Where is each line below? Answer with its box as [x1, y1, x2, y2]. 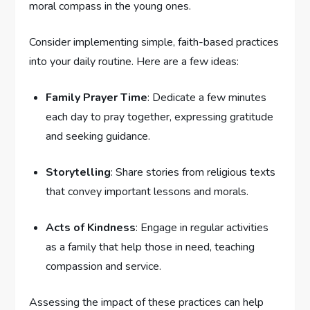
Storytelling [46, 165, 111, 181]
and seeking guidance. [46, 129, 151, 145]
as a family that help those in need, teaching [46, 239, 255, 255]
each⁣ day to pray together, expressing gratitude [46, 109, 274, 125]
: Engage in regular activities [136, 220, 269, 236]
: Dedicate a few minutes [147, 90, 267, 106]
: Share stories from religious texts [111, 165, 276, 181]
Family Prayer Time [46, 90, 148, 106]
